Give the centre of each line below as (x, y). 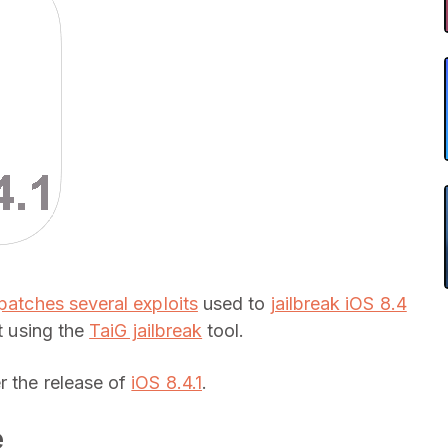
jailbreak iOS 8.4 (338, 303)
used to (234, 303)
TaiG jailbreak (146, 330)
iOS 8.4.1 (166, 382)
